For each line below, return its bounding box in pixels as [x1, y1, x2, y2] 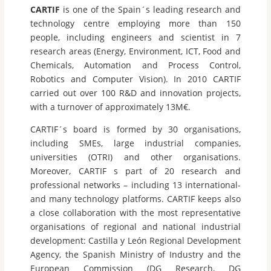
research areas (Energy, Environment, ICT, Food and [30, 45, 241, 57]
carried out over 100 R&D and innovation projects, [30, 87, 241, 99]
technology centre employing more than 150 [30, 18, 241, 29]
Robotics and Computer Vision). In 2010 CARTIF [30, 73, 241, 85]
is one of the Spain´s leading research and [63, 4, 241, 15]
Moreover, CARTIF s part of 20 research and [30, 165, 241, 177]
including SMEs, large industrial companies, [30, 137, 241, 149]
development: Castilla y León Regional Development [30, 235, 241, 246]
